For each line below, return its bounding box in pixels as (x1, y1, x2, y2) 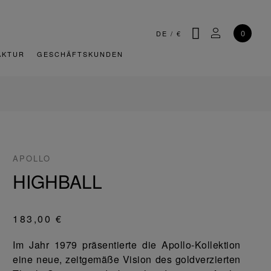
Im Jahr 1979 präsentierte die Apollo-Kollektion (13, 238, 241, 252)
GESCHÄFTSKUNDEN (37, 49, 123, 59)
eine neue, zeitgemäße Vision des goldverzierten (13, 252, 241, 266)
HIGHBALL (13, 168, 103, 194)
